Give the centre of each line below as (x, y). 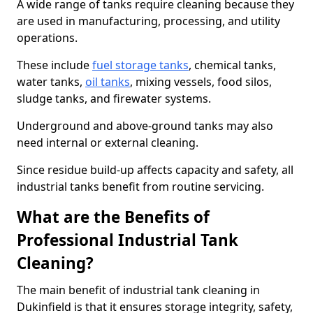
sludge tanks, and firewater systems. (114, 99)
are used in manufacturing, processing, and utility (148, 21)
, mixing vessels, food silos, (201, 82)
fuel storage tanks (140, 65)
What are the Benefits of (113, 217)
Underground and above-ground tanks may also (145, 126)
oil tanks (108, 82)
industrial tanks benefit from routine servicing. (140, 187)
